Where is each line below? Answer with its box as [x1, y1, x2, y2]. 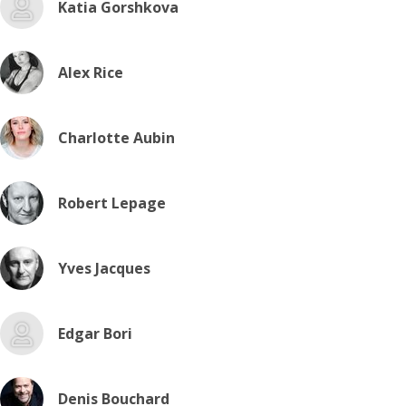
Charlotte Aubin [58, 128, 175, 148]
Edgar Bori [58, 324, 132, 343]
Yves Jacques [58, 258, 150, 278]
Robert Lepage [58, 193, 166, 213]
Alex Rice [58, 63, 123, 82]
